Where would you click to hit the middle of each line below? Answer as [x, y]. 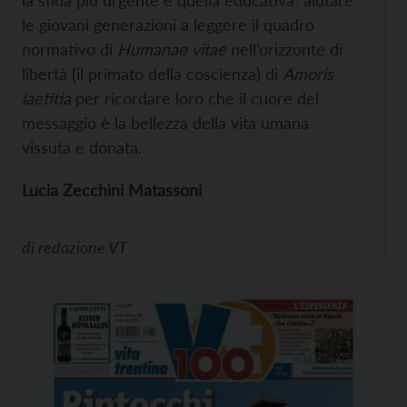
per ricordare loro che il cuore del [197, 98]
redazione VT [83, 247]
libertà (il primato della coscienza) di [152, 74]
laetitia [49, 98]
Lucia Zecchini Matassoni [112, 190]
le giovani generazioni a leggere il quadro [168, 25]
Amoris [308, 74]
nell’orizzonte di [284, 49]
